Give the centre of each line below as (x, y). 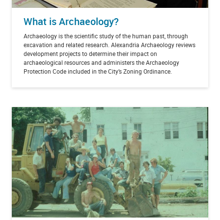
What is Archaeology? (71, 21)
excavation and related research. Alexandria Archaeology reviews (110, 44)
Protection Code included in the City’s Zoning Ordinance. (98, 71)
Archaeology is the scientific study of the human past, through (106, 36)
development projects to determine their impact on (90, 53)
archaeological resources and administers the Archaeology (101, 62)
